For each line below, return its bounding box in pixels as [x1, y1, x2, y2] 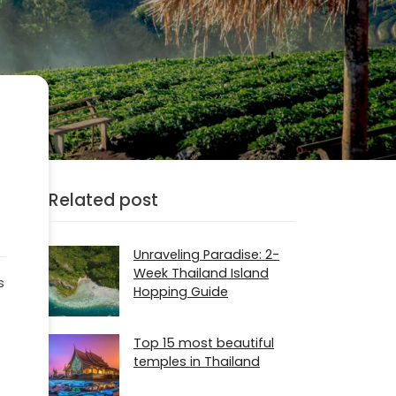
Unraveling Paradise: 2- [133, 246, 279, 264]
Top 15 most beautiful [133, 333, 274, 352]
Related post [49, 187, 158, 212]
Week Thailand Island [133, 264, 269, 283]
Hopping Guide [133, 283, 228, 301]
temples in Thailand [133, 352, 260, 370]
